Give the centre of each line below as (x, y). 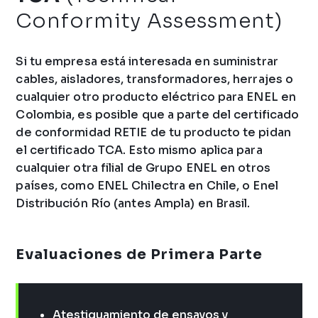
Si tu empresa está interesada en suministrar (147, 61)
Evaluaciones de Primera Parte (139, 254)
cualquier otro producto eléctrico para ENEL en (156, 97)
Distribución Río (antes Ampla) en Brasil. (133, 203)
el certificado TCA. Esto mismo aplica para (139, 150)
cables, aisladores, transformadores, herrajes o (155, 79)
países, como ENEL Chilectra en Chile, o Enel (147, 185)
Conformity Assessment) (149, 21)
